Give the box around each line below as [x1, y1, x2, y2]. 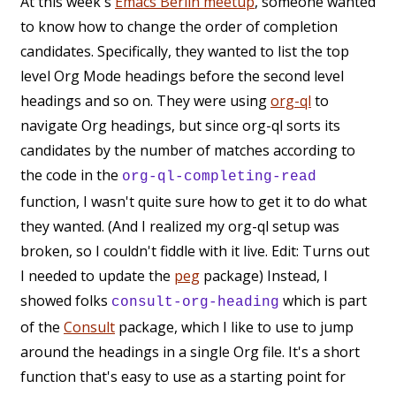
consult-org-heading [111, 294, 279, 311]
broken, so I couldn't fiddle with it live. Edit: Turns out [20, 241, 369, 262]
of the [20, 317, 64, 338]
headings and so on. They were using [20, 91, 270, 111]
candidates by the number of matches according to [20, 141, 355, 161]
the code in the [20, 165, 122, 186]
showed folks [20, 291, 111, 311]
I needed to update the [20, 266, 174, 286]
